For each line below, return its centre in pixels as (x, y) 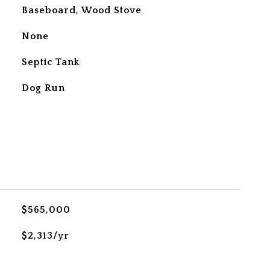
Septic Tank (50, 62)
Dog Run (43, 88)
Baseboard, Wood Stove (81, 10)
